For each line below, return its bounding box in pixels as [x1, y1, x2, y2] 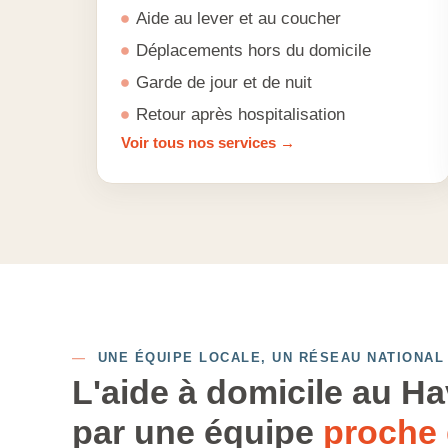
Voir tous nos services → [121, 134, 295, 151]
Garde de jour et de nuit [136, 73, 312, 92]
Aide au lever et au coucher [136, 9, 341, 28]
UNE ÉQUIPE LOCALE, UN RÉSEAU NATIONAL [86, 350, 444, 365]
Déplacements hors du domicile [136, 41, 371, 60]
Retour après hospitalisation [136, 105, 345, 124]
